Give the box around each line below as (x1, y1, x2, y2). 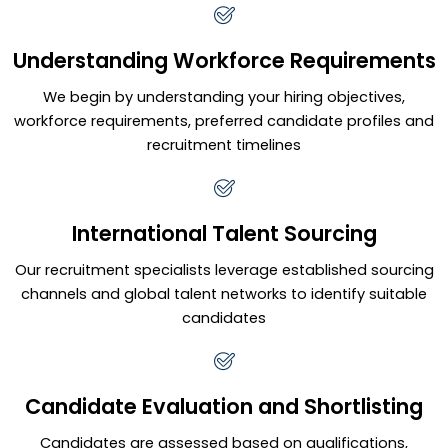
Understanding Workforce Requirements (12, 45, 436, 75)
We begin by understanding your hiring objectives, (43, 86, 405, 107)
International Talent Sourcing (71, 218, 377, 248)
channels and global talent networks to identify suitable (21, 283, 427, 304)
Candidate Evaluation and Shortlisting (25, 391, 423, 421)
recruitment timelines (147, 134, 301, 155)
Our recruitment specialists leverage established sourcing (14, 259, 434, 280)
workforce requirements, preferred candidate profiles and (14, 110, 434, 131)
